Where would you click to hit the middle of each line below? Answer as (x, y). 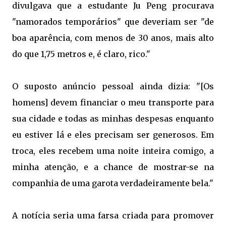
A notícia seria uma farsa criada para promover (113, 215)
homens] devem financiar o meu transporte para (113, 102)
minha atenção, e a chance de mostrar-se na (113, 167)
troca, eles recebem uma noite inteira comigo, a (113, 151)
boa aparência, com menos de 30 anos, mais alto (113, 38)
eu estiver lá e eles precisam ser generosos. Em (113, 134)
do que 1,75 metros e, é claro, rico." (81, 54)
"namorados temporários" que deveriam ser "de (113, 21)
